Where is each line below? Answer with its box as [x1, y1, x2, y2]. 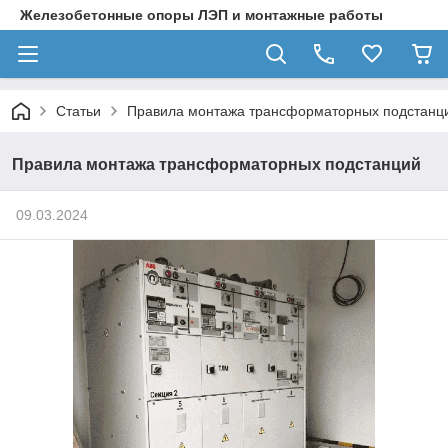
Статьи [56, 103, 101, 119]
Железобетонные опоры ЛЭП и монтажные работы [20, 7, 383, 23]
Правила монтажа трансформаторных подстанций [12, 156, 421, 173]
